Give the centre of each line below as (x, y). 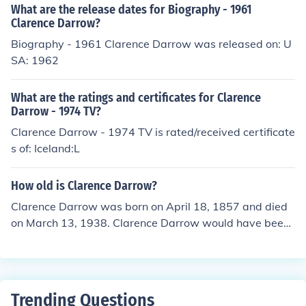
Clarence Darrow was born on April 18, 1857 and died (149, 206)
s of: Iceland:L (45, 148)
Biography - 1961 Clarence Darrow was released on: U (151, 44)
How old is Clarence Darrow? (84, 186)
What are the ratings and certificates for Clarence (136, 98)
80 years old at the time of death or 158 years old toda (151, 239)
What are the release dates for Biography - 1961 (131, 10)
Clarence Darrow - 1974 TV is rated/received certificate (153, 132)
